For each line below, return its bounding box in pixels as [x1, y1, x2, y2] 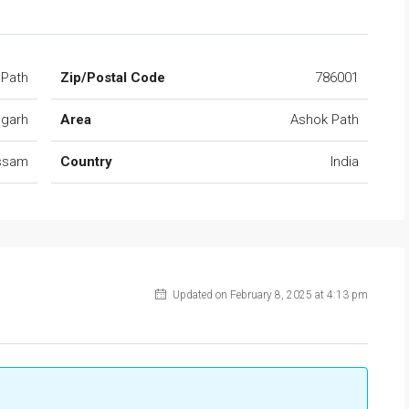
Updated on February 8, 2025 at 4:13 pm [170, 288, 368, 302]
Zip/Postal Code [60, 69, 165, 87]
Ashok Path [290, 111, 359, 129]
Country [60, 153, 112, 171]
